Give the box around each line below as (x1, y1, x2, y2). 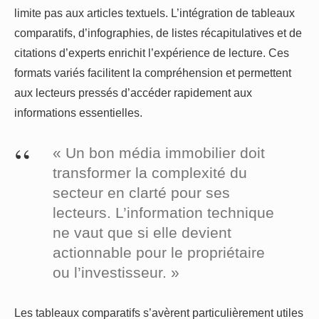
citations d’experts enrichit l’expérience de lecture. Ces (14, 46, 289, 60)
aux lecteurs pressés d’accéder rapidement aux (14, 86, 252, 100)
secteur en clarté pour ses (52, 184, 230, 202)
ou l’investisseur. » (52, 263, 179, 281)
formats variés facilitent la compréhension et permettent (14, 66, 291, 80)
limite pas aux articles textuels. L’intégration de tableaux (14, 6, 295, 20)
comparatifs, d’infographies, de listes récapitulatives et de (14, 26, 302, 40)
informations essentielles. (14, 106, 142, 120)
